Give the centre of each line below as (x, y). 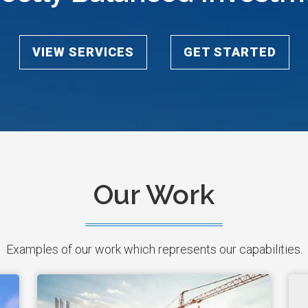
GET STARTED (230, 52)
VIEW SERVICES (83, 52)
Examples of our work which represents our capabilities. (154, 250)
